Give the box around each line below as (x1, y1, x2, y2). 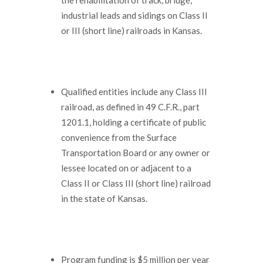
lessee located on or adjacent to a (61, 162, 191, 173)
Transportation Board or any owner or (61, 147, 210, 158)
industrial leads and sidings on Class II (61, 9, 208, 21)
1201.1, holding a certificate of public (61, 116, 206, 127)
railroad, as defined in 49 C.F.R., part (61, 101, 200, 112)
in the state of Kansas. (61, 193, 147, 204)
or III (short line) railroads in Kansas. (61, 25, 202, 36)
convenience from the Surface (61, 131, 177, 143)
